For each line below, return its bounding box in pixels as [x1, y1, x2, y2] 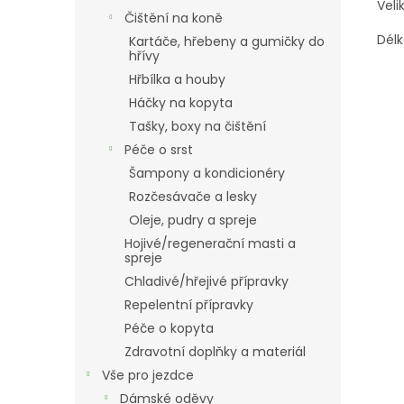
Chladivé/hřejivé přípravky [124, 272, 289, 290]
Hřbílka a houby [129, 70, 225, 88]
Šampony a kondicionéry [129, 164, 285, 182]
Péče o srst [124, 141, 193, 159]
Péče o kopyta [124, 319, 214, 337]
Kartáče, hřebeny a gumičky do [129, 32, 325, 50]
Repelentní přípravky [124, 296, 253, 314]
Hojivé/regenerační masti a [124, 234, 296, 252]
